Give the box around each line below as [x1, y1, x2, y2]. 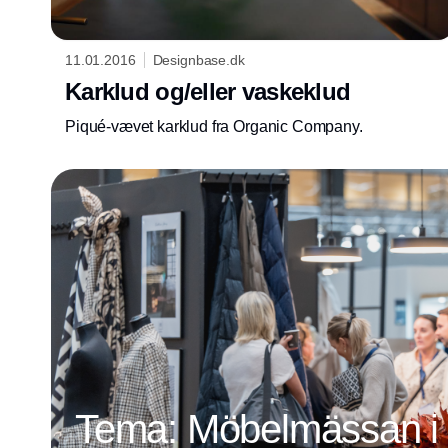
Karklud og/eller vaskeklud [65, 78, 351, 105]
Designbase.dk [152, 52, 245, 68]
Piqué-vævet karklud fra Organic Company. [65, 118, 363, 135]
